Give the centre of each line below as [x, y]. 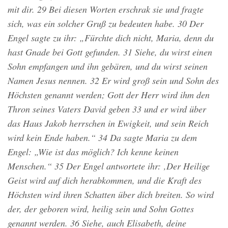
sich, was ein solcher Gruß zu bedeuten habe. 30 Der [106, 24]
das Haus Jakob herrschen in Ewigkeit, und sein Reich [108, 123]
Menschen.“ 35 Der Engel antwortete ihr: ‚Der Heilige [109, 166]
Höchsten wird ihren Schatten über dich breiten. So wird [111, 195]
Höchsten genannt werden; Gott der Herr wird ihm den [109, 95]
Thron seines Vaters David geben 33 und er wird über [107, 109]
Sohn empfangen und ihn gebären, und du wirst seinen [108, 66]
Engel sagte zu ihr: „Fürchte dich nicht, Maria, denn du [111, 38]
